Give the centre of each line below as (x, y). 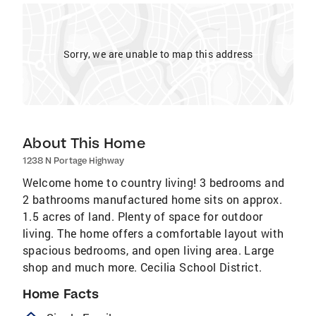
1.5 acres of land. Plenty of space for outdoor (143, 216)
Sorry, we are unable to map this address (158, 54)
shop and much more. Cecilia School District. (142, 267)
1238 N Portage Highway (74, 160)
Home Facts (61, 294)
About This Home (84, 143)
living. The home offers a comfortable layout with (153, 233)
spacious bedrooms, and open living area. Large (148, 250)
